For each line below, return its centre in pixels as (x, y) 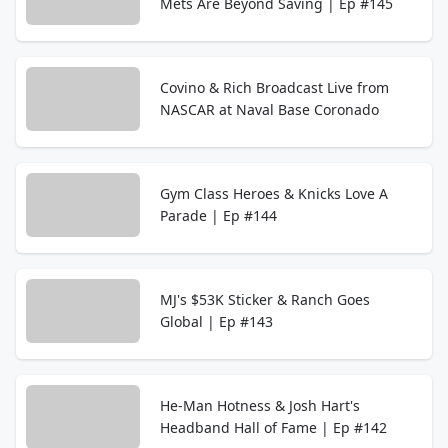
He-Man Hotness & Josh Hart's (260, 405)
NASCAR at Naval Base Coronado (269, 109)
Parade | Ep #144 (218, 215)
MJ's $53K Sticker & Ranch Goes (265, 299)
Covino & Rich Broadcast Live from (274, 87)
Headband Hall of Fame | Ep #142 (273, 427)
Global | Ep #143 (216, 321)
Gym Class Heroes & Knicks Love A (274, 193)
